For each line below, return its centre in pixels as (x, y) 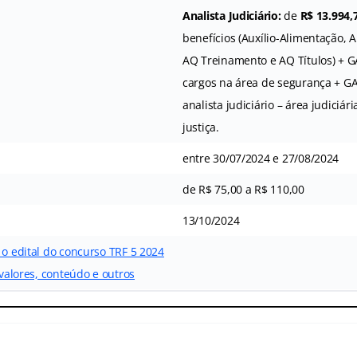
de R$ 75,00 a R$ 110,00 (243, 189)
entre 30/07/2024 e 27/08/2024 (261, 158)
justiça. (200, 127)
